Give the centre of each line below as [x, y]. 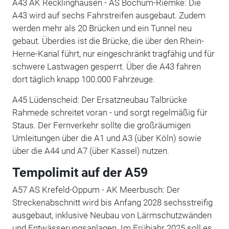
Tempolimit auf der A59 [80, 172]
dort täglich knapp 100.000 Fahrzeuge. [83, 79]
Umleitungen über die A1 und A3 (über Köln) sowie [107, 138]
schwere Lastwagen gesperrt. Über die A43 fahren [106, 66]
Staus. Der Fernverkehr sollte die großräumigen [101, 125]
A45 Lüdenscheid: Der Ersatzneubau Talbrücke [99, 99]
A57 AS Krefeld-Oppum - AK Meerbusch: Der [96, 189]
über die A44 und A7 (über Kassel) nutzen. [90, 151]
